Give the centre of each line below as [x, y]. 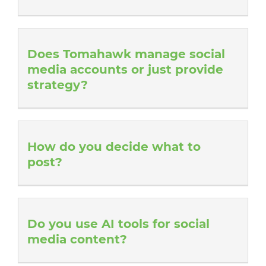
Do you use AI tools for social [118, 224]
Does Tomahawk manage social [126, 54]
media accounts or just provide [125, 70]
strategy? [58, 85]
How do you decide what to [114, 147]
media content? [77, 240]
